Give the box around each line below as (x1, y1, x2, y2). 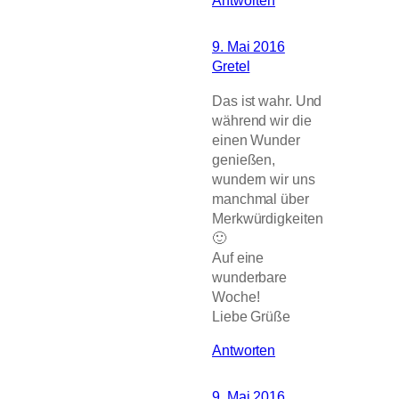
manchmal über (212, 190, 309, 207)
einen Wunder (212, 131, 300, 148)
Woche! (212, 288, 260, 305)
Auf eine (212, 248, 265, 265)
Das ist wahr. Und (212, 92, 322, 109)
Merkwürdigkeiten (212, 209, 323, 226)
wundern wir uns (212, 170, 315, 187)
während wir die (212, 111, 312, 128)
